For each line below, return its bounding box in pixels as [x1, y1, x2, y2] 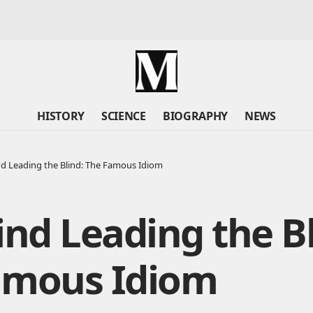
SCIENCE [101, 108, 146, 124]
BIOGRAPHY [162, 108, 228, 124]
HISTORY [37, 108, 85, 124]
